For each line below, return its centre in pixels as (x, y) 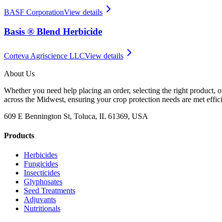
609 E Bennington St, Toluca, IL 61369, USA (76, 116)
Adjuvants (40, 200)
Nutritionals (42, 209)
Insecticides (42, 173)
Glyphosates (43, 182)
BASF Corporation (34, 12)
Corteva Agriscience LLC (44, 55)
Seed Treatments (50, 191)
